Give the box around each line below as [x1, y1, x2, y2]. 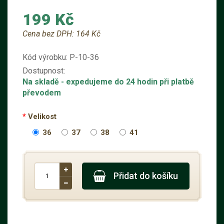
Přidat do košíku [113, 170, 178, 181]
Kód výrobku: [22, 52, 69, 62]
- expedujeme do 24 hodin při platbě [61, 77, 194, 86]
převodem [22, 88, 61, 97]
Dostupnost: [22, 66, 65, 75]
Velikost [28, 112, 56, 121]
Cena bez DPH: [22, 29, 76, 38]
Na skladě [22, 77, 61, 86]
